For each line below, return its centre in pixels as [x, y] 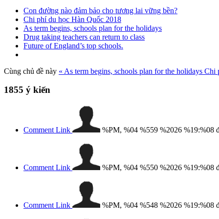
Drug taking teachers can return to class [84, 37]
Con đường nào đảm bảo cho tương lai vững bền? [100, 10]
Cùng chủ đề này [30, 71]
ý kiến [37, 90]
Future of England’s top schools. [73, 45]
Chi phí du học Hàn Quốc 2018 [72, 19]
